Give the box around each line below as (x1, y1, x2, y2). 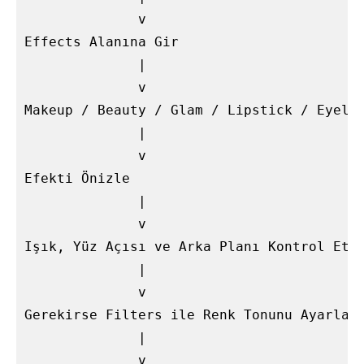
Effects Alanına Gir (24, 34, 179, 50)
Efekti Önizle (24, 171, 130, 187)
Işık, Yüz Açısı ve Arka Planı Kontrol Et (24, 239, 349, 255)
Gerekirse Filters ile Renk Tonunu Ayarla (24, 307, 349, 323)
